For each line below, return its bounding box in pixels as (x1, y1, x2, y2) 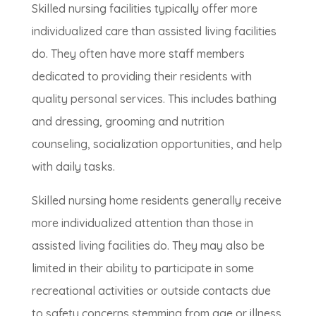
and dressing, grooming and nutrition (31, 114, 224, 129)
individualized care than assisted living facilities (31, 24, 276, 39)
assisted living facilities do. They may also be (31, 238, 265, 253)
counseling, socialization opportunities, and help (31, 137, 282, 152)
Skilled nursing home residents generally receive (31, 193, 281, 208)
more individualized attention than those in (31, 216, 253, 231)
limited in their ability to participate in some (31, 261, 254, 276)
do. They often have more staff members (31, 47, 245, 61)
